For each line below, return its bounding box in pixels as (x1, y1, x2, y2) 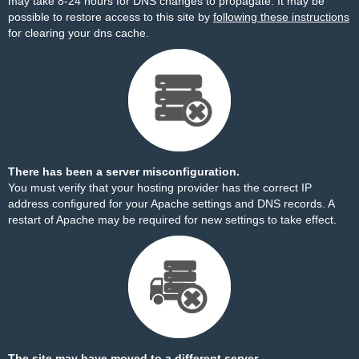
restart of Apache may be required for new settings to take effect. (8, 213, 337, 226)
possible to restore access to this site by (8, 10, 213, 23)
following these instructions (213, 10, 349, 23)
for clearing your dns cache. (8, 26, 149, 39)
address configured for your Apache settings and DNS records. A (8, 197, 334, 210)
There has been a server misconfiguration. (8, 165, 240, 178)
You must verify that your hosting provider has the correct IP (8, 181, 312, 194)
